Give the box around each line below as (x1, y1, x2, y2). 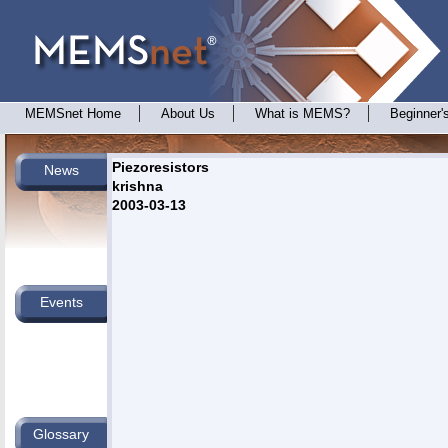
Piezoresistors (112, 159, 209, 175)
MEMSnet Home (25, 107, 121, 121)
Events (39, 294, 83, 310)
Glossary (33, 426, 89, 442)
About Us (161, 107, 215, 121)
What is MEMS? (255, 107, 350, 121)
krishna (112, 178, 163, 194)
